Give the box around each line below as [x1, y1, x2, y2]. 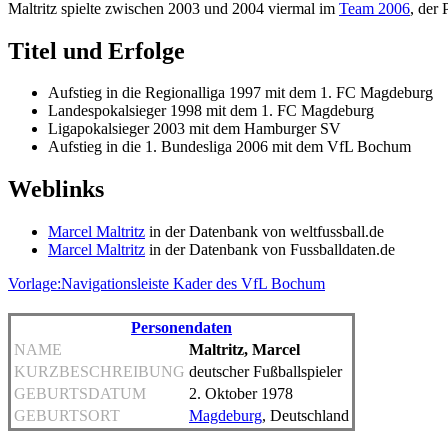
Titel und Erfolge [8, 37, 185, 64]
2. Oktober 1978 [189, 385, 293, 403]
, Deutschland [262, 407, 349, 425]
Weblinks [8, 176, 104, 203]
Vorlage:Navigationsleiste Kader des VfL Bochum [8, 275, 325, 293]
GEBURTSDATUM [14, 385, 146, 403]
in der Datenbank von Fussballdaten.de [145, 241, 395, 259]
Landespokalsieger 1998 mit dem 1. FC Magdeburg [48, 102, 374, 120]
